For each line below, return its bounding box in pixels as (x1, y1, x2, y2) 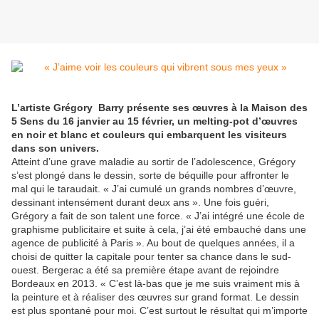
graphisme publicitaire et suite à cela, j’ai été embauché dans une (11, 224, 306, 236)
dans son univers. (11, 142, 99, 155)
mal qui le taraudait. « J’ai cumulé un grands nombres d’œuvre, (11, 183, 296, 195)
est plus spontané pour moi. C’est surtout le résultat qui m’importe (11, 305, 308, 317)
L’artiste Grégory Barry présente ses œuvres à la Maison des (11, 102, 308, 114)
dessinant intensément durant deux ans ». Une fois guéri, (11, 197, 269, 209)
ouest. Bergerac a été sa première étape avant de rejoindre (11, 264, 279, 276)
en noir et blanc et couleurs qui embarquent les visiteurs (11, 129, 287, 141)
